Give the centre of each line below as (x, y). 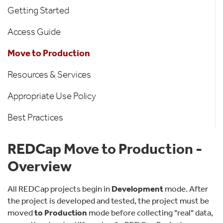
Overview (40, 167)
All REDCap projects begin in (59, 189)
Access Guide (34, 32)
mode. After (186, 189)
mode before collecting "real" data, (150, 213)
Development (137, 189)
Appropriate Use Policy (52, 96)
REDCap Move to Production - (105, 149)
